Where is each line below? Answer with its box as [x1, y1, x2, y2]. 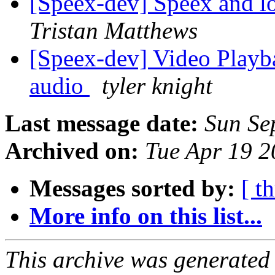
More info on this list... [29, 203, 262, 230]
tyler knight [102, 72, 212, 99]
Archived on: [5, 137, 139, 165]
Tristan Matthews [29, 17, 198, 44]
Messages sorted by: [29, 175, 235, 202]
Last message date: [5, 110, 198, 137]
